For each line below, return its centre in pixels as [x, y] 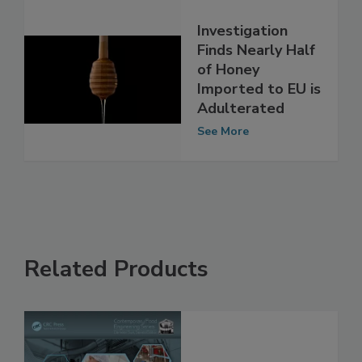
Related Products [116, 303]
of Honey [228, 104]
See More [223, 166]
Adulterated [241, 143]
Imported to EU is [259, 123]
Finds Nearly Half [256, 84]
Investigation [242, 65]
